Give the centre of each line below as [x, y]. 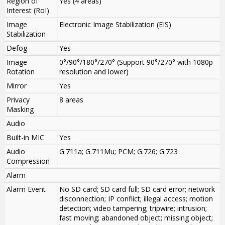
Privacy [18, 100]
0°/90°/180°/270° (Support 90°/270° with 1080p [136, 62]
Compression [28, 161]
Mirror [17, 86]
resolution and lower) [94, 72]
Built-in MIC [25, 138]
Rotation [21, 72]
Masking [20, 109]
